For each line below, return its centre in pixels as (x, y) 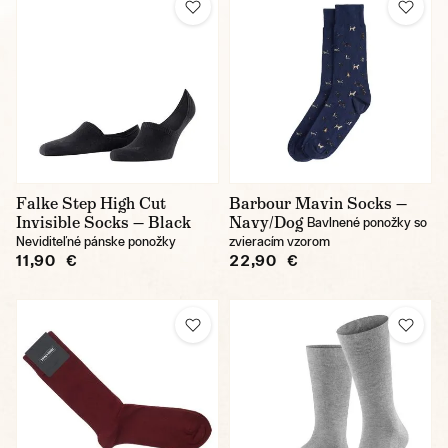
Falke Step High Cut (91, 203)
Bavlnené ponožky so (367, 222)
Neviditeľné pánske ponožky (96, 241)
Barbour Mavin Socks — (318, 203)
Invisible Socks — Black (103, 222)
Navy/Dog (266, 222)
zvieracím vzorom (279, 241)
